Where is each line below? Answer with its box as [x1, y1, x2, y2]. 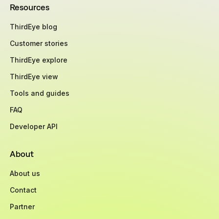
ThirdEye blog [10, 22, 57, 31]
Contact [10, 186, 37, 195]
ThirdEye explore [10, 56, 67, 65]
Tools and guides [10, 89, 69, 98]
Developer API [10, 122, 58, 131]
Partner [10, 202, 35, 211]
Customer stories [10, 39, 68, 48]
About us [10, 169, 40, 178]
